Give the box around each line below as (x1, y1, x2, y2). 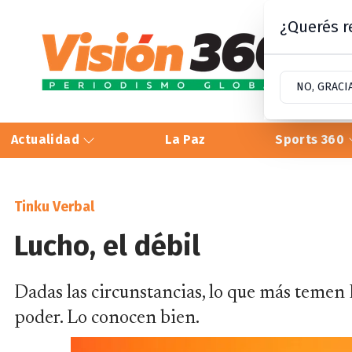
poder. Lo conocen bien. (14, 308, 200, 328)
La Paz (165, 132, 206, 148)
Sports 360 (275, 132, 348, 148)
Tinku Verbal (14, 197, 94, 215)
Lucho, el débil (14, 228, 200, 263)
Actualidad (11, 132, 83, 148)
